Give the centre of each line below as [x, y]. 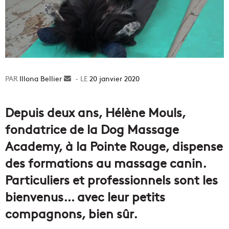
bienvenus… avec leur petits [85, 196]
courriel [84, 99]
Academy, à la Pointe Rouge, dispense [114, 145]
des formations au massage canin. [106, 162]
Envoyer [84, 78]
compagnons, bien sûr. [71, 213]
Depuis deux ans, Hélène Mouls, [95, 111]
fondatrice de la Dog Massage [92, 128]
